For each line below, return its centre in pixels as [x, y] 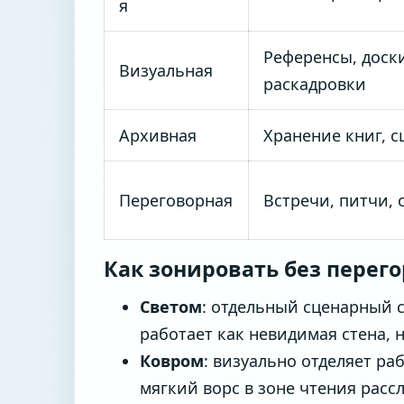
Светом [171, 307]
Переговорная [176, 200]
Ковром [172, 361]
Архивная [158, 135]
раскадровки [315, 83]
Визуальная [166, 70]
